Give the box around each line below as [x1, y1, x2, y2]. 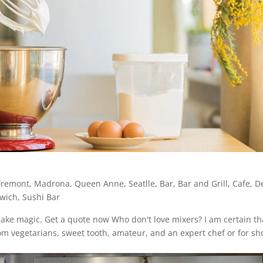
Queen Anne [75, 178, 124, 190]
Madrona [34, 178, 70, 190]
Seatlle [129, 178, 156, 190]
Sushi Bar [22, 191, 60, 203]
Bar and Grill [178, 178, 228, 190]
